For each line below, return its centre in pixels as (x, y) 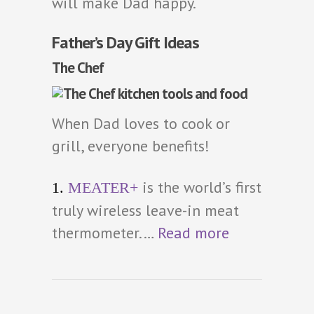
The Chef (78, 67)
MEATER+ (103, 187)
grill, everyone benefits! (131, 145)
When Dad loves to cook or (141, 123)
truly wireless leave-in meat (145, 210)
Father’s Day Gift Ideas (125, 42)
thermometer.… (105, 232)
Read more (193, 232)
